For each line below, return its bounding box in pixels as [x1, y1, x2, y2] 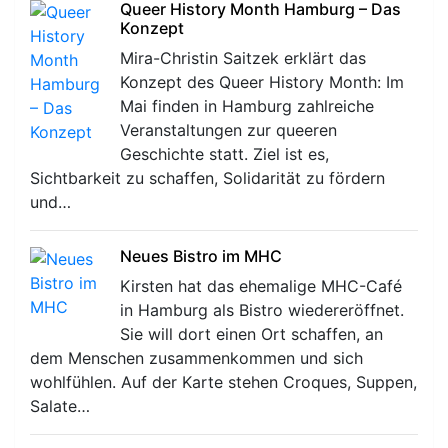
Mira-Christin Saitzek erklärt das [120, 47, 366, 68]
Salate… [30, 395, 90, 416]
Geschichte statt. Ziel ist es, [120, 143, 329, 164]
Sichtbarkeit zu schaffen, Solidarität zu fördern [30, 167, 385, 188]
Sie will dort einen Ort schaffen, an [120, 323, 383, 344]
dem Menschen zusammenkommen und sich [30, 347, 363, 368]
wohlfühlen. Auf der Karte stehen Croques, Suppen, [30, 371, 417, 392]
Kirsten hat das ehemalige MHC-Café [120, 275, 402, 296]
